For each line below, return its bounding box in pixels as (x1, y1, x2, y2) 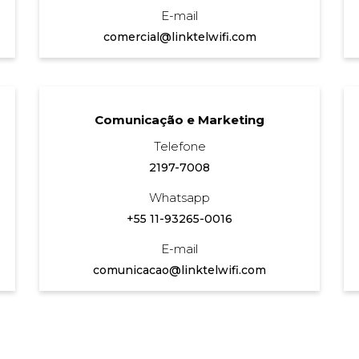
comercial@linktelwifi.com (103, 29, 256, 44)
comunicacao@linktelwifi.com (93, 262, 266, 277)
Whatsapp (149, 189, 210, 205)
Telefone (153, 138, 206, 154)
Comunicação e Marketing (95, 111, 264, 127)
